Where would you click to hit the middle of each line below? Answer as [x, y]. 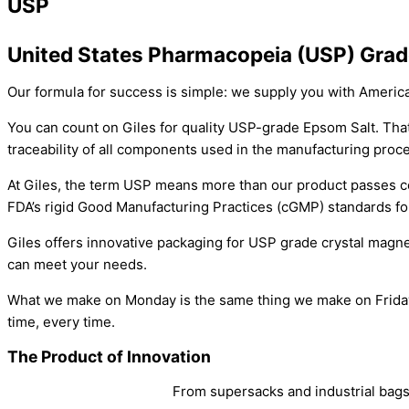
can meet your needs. [77, 264]
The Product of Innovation [109, 357]
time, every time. [61, 322]
